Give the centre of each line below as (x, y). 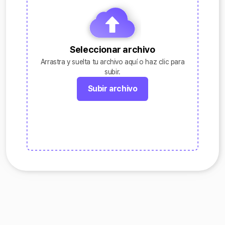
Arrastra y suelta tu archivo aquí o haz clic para (113, 62)
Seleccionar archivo (113, 49)
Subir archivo (113, 89)
